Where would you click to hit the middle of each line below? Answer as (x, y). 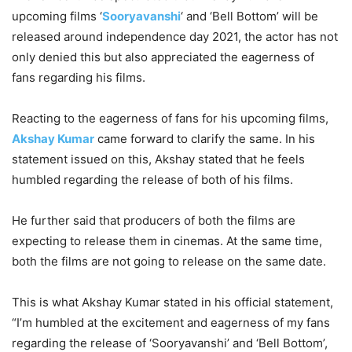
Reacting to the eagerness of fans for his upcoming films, (170, 119)
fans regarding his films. (79, 78)
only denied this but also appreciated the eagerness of (163, 57)
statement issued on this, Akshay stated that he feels (158, 159)
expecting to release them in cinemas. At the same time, (167, 241)
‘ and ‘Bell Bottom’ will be (249, 16)
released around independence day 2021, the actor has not (175, 37)
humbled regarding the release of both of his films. (152, 180)
